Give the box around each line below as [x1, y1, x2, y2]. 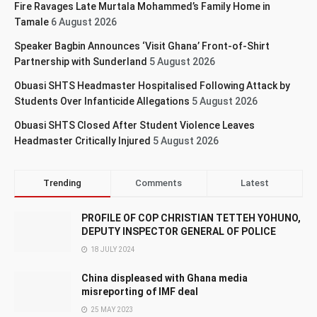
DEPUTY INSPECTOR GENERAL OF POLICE [81, 225, 276, 237]
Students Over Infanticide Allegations [14, 95, 190, 107]
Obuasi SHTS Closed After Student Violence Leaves [14, 119, 255, 131]
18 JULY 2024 [89, 245, 135, 253]
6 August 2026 [51, 16, 117, 28]
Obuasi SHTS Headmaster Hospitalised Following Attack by [14, 79, 290, 91]
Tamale [14, 16, 49, 28]
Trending [43, 177, 82, 188]
